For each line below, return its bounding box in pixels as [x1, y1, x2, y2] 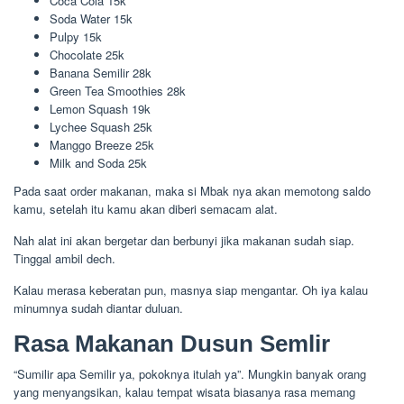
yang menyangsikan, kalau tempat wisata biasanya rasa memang [14, 383, 355, 400]
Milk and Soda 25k [50, 153, 147, 171]
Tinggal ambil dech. [14, 250, 115, 267]
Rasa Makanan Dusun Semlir [14, 330, 330, 357]
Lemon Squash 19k [50, 99, 151, 117]
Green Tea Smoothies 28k [50, 81, 186, 99]
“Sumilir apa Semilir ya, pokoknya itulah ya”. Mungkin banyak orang [14, 365, 366, 382]
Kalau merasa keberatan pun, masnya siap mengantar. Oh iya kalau [14, 281, 368, 298]
